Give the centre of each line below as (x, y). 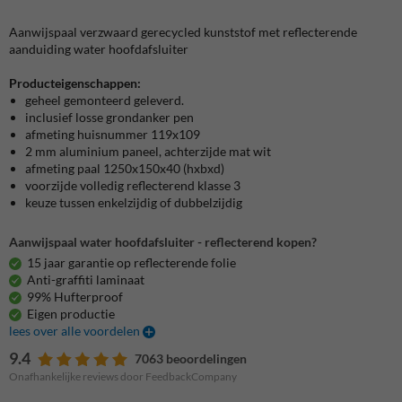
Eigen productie (71, 314)
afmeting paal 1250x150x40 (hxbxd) (125, 169)
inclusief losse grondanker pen (109, 118)
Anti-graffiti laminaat (86, 280)
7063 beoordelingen (191, 359)
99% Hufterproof (75, 297)
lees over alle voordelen (76, 331)
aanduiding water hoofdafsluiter (99, 49)
